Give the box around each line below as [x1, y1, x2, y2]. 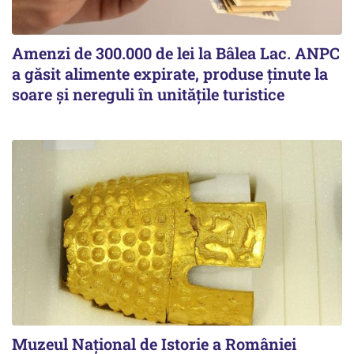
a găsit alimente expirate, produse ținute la [12, 62, 328, 84]
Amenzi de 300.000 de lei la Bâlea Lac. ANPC [12, 42, 340, 63]
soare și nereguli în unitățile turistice [12, 83, 284, 104]
